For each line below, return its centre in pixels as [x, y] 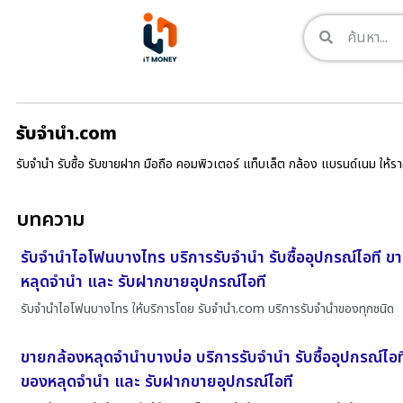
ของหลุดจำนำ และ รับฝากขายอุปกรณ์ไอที [157, 382]
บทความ [50, 220]
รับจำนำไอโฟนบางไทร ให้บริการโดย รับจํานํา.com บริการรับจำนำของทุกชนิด [207, 309]
